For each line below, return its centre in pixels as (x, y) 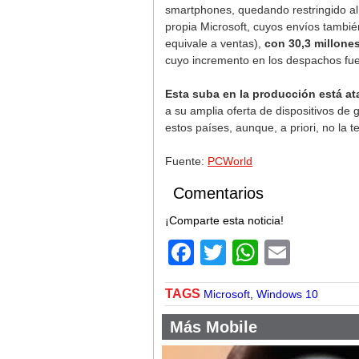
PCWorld (230, 161)
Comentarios (218, 193)
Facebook (251, 252)
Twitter (264, 252)
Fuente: (186, 161)
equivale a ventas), (215, 43)
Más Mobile (214, 327)
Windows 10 (287, 294)
